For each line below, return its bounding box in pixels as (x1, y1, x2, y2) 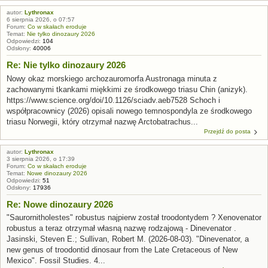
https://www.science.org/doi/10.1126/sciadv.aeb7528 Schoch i (7, 95, 220, 105)
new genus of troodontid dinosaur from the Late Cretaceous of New (7, 245, 237, 254)
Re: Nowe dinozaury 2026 (7, 199, 113, 209)
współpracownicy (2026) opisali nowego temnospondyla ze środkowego (7, 106, 252, 115)
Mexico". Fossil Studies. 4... (7, 256, 105, 265)
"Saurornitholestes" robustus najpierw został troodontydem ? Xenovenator (7, 213, 261, 222)
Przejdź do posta (204, 127, 251, 135)
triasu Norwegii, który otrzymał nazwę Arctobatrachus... (7, 117, 198, 126)
